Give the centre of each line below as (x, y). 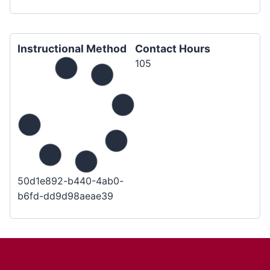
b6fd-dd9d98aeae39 (65, 196)
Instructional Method (72, 49)
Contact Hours (173, 49)
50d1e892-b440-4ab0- (71, 181)
